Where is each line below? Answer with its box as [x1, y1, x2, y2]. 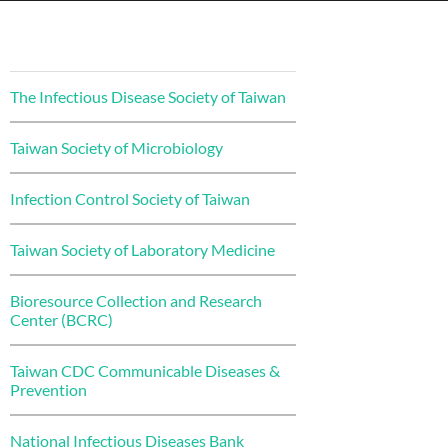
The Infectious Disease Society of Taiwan [10, 87, 286, 106]
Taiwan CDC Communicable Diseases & [10, 361, 280, 380]
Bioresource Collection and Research [10, 291, 262, 310]
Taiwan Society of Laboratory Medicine [10, 240, 275, 259]
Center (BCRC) [10, 310, 113, 329]
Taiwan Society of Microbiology [10, 138, 223, 157]
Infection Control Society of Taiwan [10, 189, 250, 208]
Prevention [10, 380, 87, 399]
